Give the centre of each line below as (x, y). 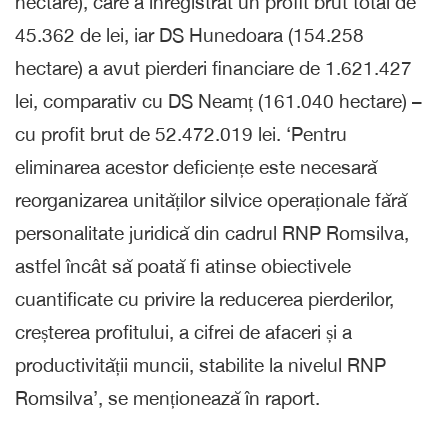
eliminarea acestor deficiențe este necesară (196, 166)
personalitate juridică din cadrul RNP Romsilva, (212, 232)
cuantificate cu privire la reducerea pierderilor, (204, 298)
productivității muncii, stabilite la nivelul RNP (200, 364)
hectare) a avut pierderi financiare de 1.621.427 (213, 67)
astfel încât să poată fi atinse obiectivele (183, 265)
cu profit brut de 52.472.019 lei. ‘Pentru (181, 133)
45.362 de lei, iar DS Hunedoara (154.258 (189, 34)
